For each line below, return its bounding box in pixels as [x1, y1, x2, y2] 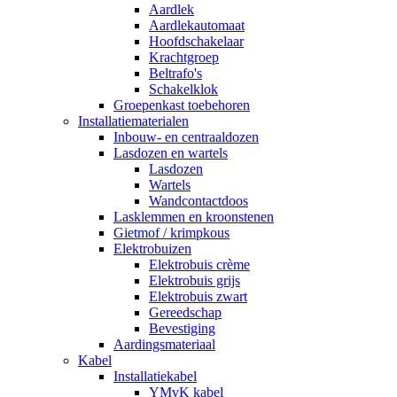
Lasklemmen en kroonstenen [113, 208, 274, 224]
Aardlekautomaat [149, 17, 245, 33]
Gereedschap [149, 304, 222, 320]
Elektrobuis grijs [149, 272, 240, 288]
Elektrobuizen [113, 240, 191, 256]
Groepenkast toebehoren [113, 97, 250, 113]
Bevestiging [149, 320, 215, 336]
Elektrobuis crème [149, 256, 250, 272]
